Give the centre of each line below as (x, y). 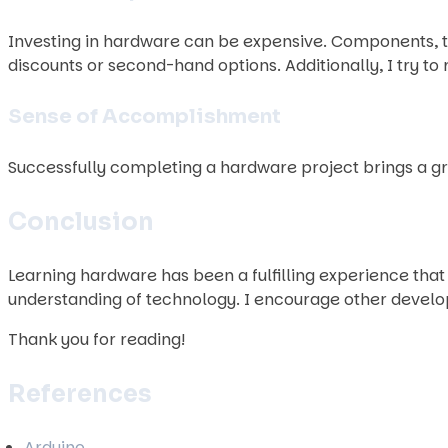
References (80, 394)
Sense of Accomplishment (144, 116)
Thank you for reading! (96, 339)
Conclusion (81, 222)
